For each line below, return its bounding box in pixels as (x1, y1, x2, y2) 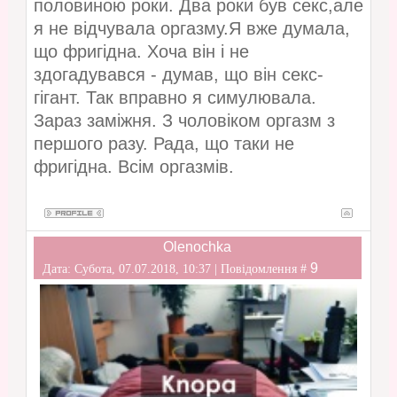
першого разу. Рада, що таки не (33, 134, 294, 154)
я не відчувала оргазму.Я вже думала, (33, 19, 350, 39)
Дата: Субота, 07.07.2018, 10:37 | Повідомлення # (42, 261, 310, 276)
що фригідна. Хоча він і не (33, 42, 249, 62)
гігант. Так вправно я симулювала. (33, 88, 316, 108)
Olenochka (163, 239, 232, 255)
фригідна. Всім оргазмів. (33, 157, 234, 177)
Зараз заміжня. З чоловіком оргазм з (33, 111, 335, 131)
